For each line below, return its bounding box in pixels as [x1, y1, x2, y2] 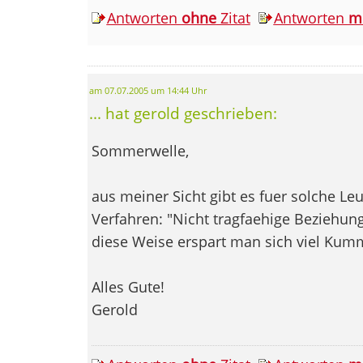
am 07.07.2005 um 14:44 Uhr [88, 84, 207, 96]
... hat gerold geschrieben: [88, 102, 277, 123]
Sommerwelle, [91, 140, 189, 160]
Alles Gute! [91, 276, 164, 297]
